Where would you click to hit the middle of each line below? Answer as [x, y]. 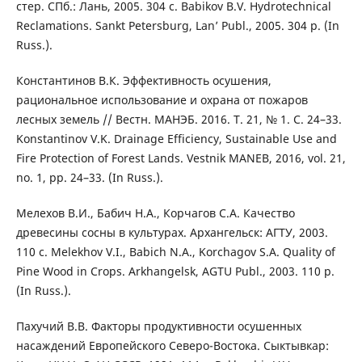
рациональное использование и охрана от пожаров [162, 99]
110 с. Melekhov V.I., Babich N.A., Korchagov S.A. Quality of [175, 251]
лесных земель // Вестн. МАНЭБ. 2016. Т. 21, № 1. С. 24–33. [179, 119]
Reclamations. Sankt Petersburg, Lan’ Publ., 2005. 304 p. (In [177, 25]
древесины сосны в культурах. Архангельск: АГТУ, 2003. [172, 232]
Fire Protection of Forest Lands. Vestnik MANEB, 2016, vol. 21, [181, 158]
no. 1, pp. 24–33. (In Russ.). [89, 177]
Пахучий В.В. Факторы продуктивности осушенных [158, 326]
